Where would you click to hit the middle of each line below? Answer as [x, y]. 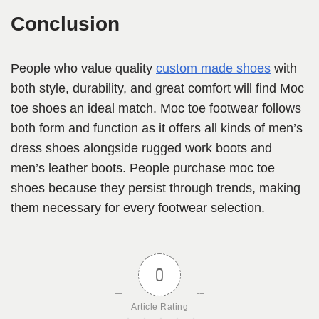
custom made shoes [213, 69]
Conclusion [65, 24]
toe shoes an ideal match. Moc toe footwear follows [156, 109]
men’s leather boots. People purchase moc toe [143, 168]
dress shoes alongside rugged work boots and [141, 148]
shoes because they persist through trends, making [156, 188]
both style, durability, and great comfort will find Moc [157, 89]
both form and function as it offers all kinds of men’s [157, 129]
